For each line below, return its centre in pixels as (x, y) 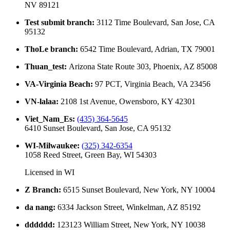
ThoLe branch (50, 49)
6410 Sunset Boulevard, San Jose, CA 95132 (98, 128)
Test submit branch (58, 23)
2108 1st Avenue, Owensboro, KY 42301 (128, 102)
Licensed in (44, 172)
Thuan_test (44, 67)
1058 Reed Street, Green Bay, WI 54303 (91, 155)
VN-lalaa (40, 102)
